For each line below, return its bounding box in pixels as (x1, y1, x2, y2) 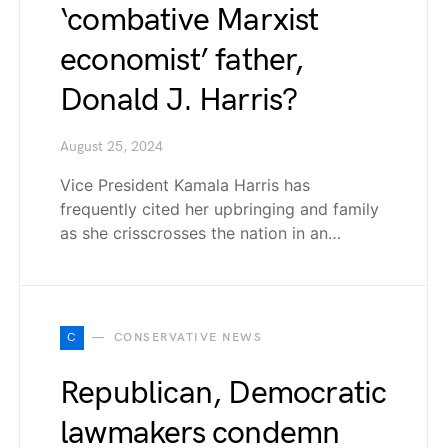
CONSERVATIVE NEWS (113, 329, 262, 345)
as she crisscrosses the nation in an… (60, 222, 341, 243)
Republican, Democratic (60, 373, 387, 413)
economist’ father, (60, 40, 304, 80)
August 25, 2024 (60, 138, 163, 155)
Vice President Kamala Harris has (60, 174, 310, 195)
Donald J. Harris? (60, 80, 298, 120)
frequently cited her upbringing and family (60, 198, 379, 219)
